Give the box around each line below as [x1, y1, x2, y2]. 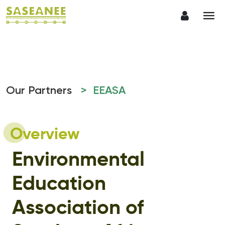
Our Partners [6, 85, 75, 96]
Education [12, 174, 106, 194]
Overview [10, 126, 80, 143]
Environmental [12, 150, 145, 170]
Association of [12, 198, 144, 218]
